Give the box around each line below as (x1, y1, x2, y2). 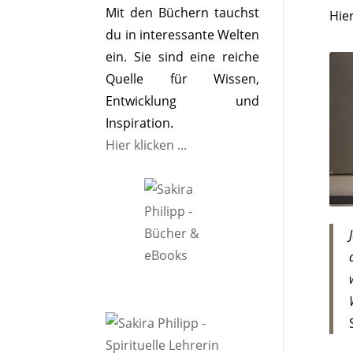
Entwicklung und (106, 92, 259, 110)
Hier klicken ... (106, 136, 188, 154)
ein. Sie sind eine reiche (106, 48, 259, 65)
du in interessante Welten (106, 26, 259, 43)
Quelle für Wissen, (106, 70, 259, 87)
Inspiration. (106, 114, 174, 132)
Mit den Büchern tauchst (106, 4, 259, 21)
